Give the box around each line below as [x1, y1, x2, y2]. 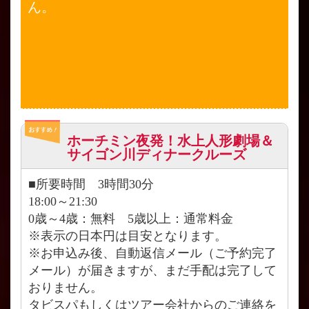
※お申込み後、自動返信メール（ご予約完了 [28, 246, 277, 260]
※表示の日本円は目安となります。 [28, 228, 227, 243]
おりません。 [28, 280, 103, 295]
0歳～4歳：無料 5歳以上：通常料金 [28, 211, 233, 226]
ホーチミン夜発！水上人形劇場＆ [67, 132, 275, 148]
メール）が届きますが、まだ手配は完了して [28, 263, 277, 277]
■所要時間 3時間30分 [28, 177, 154, 191]
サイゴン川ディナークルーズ [67, 146, 247, 162]
